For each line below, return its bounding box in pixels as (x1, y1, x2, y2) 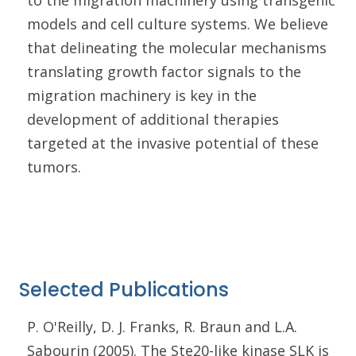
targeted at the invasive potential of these (27, 133, 319, 153)
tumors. (27, 157, 85, 176)
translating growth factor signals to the (27, 62, 301, 81)
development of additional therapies (27, 110, 279, 129)
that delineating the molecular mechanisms (27, 38, 327, 57)
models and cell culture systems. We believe (27, 14, 328, 33)
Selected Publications (19, 277, 229, 303)
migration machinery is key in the (27, 86, 257, 105)
